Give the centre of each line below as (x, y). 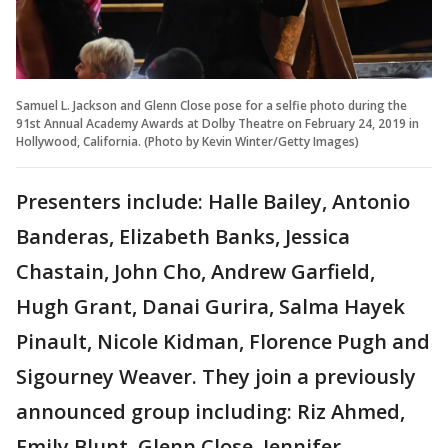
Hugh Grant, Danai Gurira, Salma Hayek (210, 306)
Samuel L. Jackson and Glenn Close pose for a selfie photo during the (211, 105)
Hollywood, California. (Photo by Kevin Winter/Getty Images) (187, 141)
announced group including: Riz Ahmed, (210, 411)
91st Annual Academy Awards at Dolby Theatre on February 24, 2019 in (217, 123)
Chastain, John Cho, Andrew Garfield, (195, 271)
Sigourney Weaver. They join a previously (216, 376)
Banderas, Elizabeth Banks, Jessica (183, 236)
